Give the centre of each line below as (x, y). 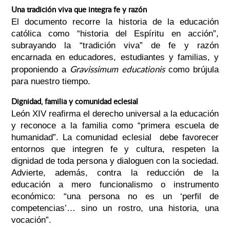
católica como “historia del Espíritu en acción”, (115, 34)
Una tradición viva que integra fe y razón (79, 9)
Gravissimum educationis (117, 69)
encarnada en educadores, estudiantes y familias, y (115, 57)
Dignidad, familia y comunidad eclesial (74, 101)
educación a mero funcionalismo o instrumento (115, 185)
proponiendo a (41, 70)
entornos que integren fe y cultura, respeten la (115, 149)
